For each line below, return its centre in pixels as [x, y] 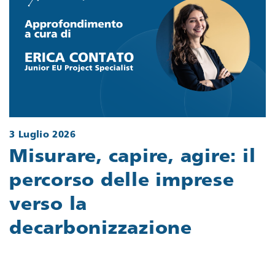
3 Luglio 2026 [42, 135]
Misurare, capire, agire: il [133, 158]
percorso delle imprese [122, 182]
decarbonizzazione [101, 230]
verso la [48, 206]
